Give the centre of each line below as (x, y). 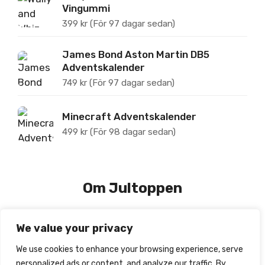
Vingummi (86, 9)
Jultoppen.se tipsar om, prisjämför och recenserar (132, 230)
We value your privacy (75, 228)
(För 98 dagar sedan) (133, 132)
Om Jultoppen (132, 188)
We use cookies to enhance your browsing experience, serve (130, 249)
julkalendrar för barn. (132, 243)
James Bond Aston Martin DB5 (136, 54)
